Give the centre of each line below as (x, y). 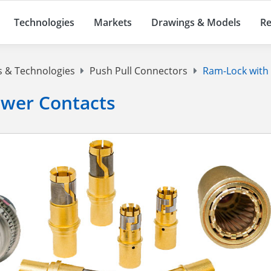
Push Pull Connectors (139, 71)
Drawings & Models (196, 23)
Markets (113, 23)
